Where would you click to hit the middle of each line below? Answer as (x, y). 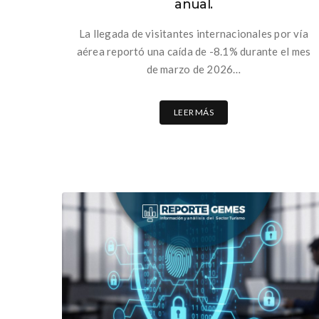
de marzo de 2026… (194, 69)
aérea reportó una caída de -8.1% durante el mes (194, 52)
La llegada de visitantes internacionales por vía (194, 34)
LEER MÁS (194, 113)
